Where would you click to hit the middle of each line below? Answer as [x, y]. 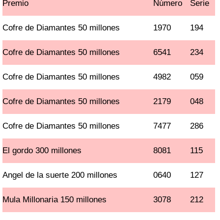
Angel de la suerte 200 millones [60, 175]
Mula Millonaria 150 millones [55, 200]
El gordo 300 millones [42, 151]
